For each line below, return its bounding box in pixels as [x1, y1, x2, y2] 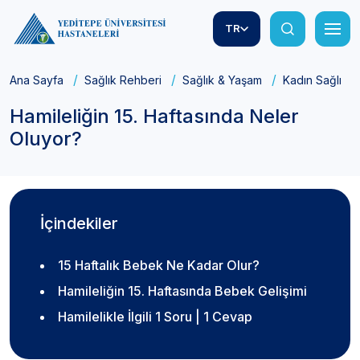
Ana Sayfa [10, 73, 63, 88]
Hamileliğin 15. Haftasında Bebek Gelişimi [58, 283, 307, 300]
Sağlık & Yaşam [182, 73, 262, 88]
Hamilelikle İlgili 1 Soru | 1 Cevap [58, 309, 252, 325]
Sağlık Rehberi [84, 73, 162, 88]
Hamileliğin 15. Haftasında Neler [10, 104, 299, 129]
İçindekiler [40, 214, 118, 234]
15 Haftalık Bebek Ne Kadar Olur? [58, 257, 260, 274]
